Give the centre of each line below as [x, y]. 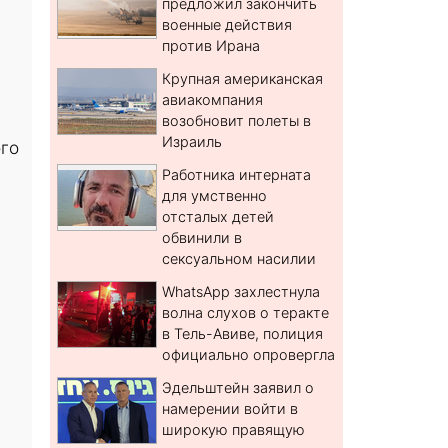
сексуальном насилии [239, 259]
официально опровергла [249, 355]
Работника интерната [237, 175]
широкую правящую [234, 430]
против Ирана [211, 46]
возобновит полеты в [237, 121]
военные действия [227, 25]
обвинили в [202, 238]
